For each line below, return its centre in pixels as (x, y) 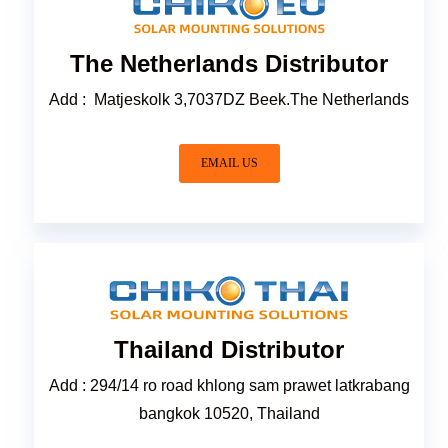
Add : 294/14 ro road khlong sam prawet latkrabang (229, 385)
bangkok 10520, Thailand (229, 413)
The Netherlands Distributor (229, 63)
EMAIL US (229, 162)
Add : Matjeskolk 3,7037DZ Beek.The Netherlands (229, 99)
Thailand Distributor (229, 349)
